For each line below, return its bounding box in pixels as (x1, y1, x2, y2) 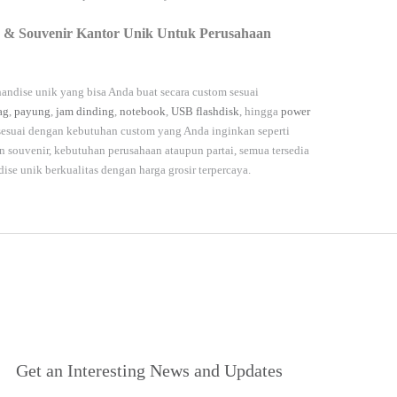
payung (14, 105, 51, 119)
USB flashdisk (171, 105, 239, 119)
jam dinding (56, 105, 114, 119)
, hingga (239, 105, 281, 119)
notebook (120, 105, 166, 119)
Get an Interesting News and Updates (16, 361, 283, 381)
